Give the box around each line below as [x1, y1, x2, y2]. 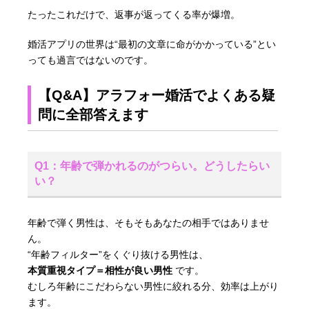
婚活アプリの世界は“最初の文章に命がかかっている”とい [28, 38, 277, 50]
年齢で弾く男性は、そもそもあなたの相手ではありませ [28, 217, 270, 228]
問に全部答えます [38, 106, 149, 122]
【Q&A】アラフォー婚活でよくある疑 [38, 87, 276, 103]
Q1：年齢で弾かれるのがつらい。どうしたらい [34, 159, 270, 172]
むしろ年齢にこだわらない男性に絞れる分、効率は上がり [28, 280, 279, 292]
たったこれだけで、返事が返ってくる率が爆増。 [28, 8, 241, 20]
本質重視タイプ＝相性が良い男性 [28, 264, 173, 276]
